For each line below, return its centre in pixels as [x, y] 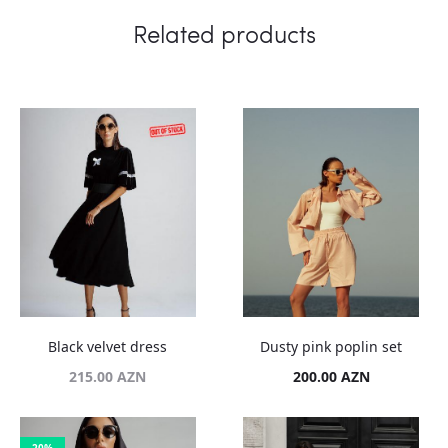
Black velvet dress [108, 347]
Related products [224, 33]
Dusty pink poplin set [331, 347]
